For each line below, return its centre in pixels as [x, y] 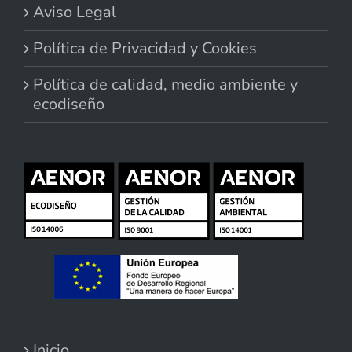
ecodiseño [69, 104]
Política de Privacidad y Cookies [145, 49]
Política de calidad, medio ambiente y [165, 85]
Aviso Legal [75, 13]
